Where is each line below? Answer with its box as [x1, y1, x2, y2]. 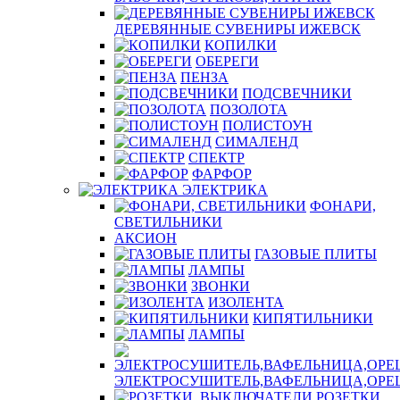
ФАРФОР [192, 166, 252, 181]
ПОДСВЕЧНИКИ [242, 86, 352, 101]
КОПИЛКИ [204, 37, 277, 53]
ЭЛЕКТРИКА [182, 182, 268, 197]
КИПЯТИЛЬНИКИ [253, 311, 373, 326]
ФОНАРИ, [310, 198, 376, 213]
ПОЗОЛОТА [210, 102, 287, 117]
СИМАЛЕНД [215, 134, 298, 149]
